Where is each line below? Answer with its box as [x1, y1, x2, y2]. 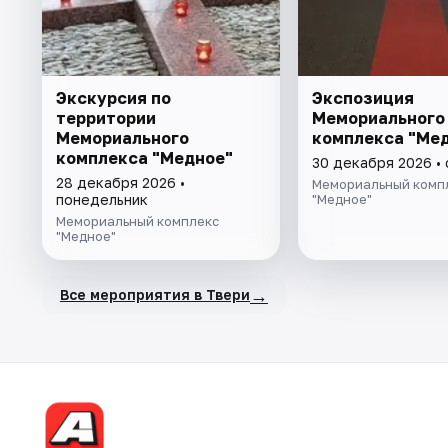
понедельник [56, 190, 148, 208]
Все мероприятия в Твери [60, 286, 250, 304]
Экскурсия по [56, 87, 171, 108]
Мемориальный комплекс [56, 212, 219, 229]
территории [56, 107, 156, 128]
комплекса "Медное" [56, 147, 233, 168]
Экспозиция [311, 87, 414, 108]
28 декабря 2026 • [56, 173, 185, 191]
